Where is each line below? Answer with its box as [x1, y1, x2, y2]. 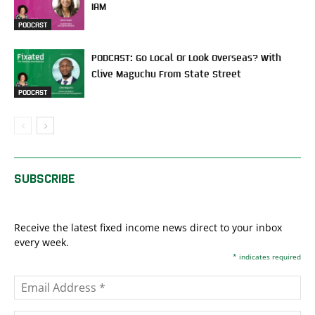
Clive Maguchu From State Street [91, 67, 241, 79]
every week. [14, 236, 69, 249]
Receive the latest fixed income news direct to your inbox [14, 221, 282, 234]
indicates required [237, 252, 301, 262]
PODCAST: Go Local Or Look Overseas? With [91, 51, 281, 63]
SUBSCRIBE [14, 170, 75, 185]
